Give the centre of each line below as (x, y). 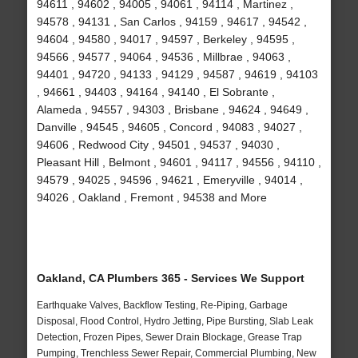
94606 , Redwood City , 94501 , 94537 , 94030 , (158, 145)
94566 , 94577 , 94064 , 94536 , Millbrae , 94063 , (163, 57)
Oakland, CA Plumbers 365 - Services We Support (170, 278)
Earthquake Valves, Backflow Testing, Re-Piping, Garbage (162, 306)
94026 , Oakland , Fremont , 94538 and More (151, 198)
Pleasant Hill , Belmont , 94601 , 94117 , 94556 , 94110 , (179, 163)
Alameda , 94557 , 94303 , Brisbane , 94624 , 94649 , (172, 110)
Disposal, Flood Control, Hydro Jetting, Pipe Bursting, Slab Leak (175, 322)
